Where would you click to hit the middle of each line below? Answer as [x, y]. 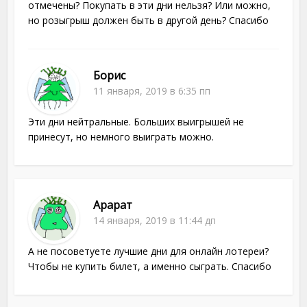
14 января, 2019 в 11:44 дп [155, 221]
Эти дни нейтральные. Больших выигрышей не [136, 122]
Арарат [113, 205]
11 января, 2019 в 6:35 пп [152, 91]
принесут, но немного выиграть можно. [121, 137]
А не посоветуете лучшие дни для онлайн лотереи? [149, 251]
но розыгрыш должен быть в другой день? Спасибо [149, 21]
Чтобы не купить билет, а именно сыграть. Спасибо [150, 267]
